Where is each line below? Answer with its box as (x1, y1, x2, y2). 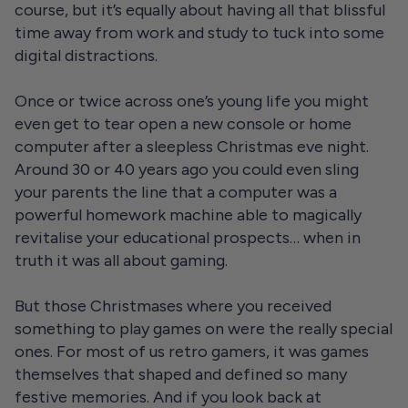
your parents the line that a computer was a (15, 182, 337, 202)
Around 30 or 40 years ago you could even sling (15, 159, 359, 179)
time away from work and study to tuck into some (15, 23, 384, 43)
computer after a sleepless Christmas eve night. (15, 137, 369, 157)
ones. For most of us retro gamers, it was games (15, 342, 369, 362)
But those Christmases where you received (15, 296, 331, 316)
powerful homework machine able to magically (15, 205, 362, 225)
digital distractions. (15, 46, 158, 66)
